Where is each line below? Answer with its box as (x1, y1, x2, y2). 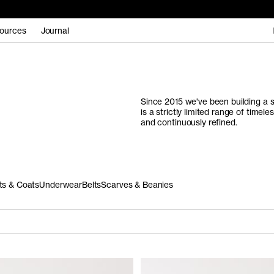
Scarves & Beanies (101, 180, 174, 190)
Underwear (39, 180, 82, 190)
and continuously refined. (141, 117, 237, 127)
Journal (40, 25, 69, 35)
